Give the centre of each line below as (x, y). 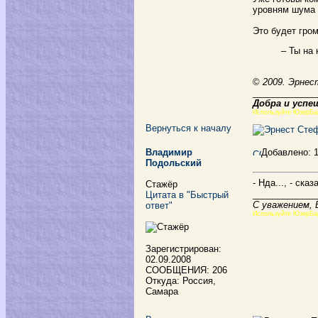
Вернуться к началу (188, 128)
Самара (162, 291)
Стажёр (161, 184)
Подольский (174, 163)
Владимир (169, 152)
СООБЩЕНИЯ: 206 (186, 270)
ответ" (159, 205)
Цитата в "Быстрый (187, 195)
